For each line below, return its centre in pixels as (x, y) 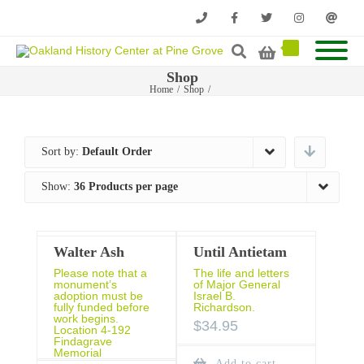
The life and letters (241, 273)
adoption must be (98, 296)
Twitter (267, 53)
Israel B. (214, 296)
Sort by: (62, 152)
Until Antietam (240, 252)
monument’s (85, 284)
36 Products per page (126, 186)
